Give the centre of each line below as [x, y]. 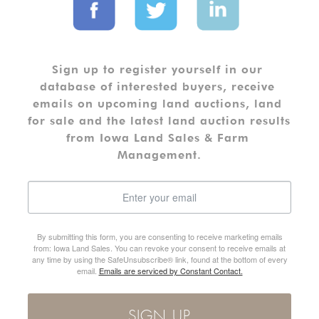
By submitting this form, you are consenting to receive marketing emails [159, 237]
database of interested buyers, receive [157, 87]
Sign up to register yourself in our [157, 70]
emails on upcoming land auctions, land [157, 104]
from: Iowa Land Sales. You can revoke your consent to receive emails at [159, 248]
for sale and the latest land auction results [159, 121]
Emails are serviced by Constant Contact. [171, 271]
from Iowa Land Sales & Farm [157, 138]
